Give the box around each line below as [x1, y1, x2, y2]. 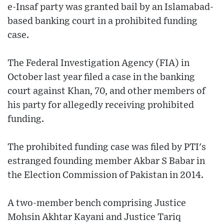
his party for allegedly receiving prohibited [7, 100, 194, 110]
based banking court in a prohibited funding [7, 16, 197, 26]
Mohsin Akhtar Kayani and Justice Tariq [7, 212, 181, 222]
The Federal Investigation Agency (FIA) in [7, 58, 189, 68]
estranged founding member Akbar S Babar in [7, 156, 205, 166]
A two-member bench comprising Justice [7, 198, 186, 208]
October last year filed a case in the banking [7, 72, 195, 82]
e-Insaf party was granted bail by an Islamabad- [7, 2, 213, 12]
